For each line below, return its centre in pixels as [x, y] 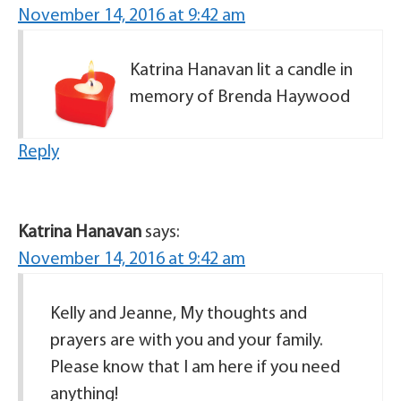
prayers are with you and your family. [187, 341]
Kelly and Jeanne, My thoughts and [179, 314]
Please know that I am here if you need [195, 368]
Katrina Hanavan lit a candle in [241, 71]
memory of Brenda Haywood [240, 98]
